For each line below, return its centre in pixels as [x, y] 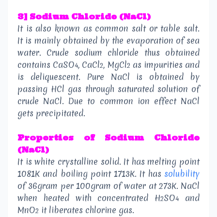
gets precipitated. [51, 113]
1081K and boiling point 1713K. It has [91, 173]
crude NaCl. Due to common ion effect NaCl [108, 101]
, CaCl [89, 64]
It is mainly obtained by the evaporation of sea [108, 40]
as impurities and [165, 64]
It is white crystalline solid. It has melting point [108, 161]
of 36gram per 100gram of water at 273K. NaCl [108, 186]
